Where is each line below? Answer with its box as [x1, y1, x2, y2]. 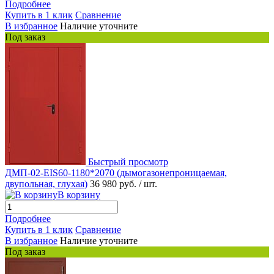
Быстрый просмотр [88, 157, 168, 168]
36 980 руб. [90, 179, 139, 190]
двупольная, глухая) [5, 179, 87, 190]
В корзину [57, 190, 100, 201]
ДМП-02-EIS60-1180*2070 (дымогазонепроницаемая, [5, 168, 227, 179]
